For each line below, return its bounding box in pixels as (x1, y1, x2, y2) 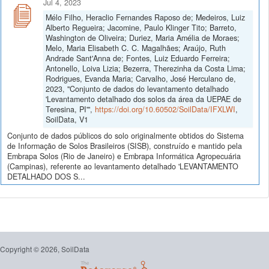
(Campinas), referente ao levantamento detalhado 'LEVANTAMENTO (7, 161, 238, 172)
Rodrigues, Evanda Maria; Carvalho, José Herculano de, (46, 73, 236, 84)
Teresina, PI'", (46, 103, 95, 115)
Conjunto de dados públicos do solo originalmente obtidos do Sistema (7, 130, 244, 142)
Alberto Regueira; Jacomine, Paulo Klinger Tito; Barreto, (46, 22, 237, 33)
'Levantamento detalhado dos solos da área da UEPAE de (46, 93, 241, 104)
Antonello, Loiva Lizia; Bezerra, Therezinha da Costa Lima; (46, 62, 246, 74)
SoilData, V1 (46, 113, 88, 125)
